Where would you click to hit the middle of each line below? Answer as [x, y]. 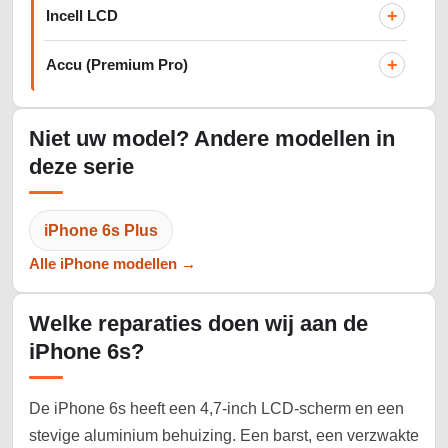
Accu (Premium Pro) [117, 64]
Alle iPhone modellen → [112, 264]
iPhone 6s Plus [101, 231]
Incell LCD [82, 15]
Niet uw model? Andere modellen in [212, 139]
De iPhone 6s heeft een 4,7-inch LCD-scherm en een [216, 409]
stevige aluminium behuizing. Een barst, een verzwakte [224, 436]
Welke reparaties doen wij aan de [198, 324]
